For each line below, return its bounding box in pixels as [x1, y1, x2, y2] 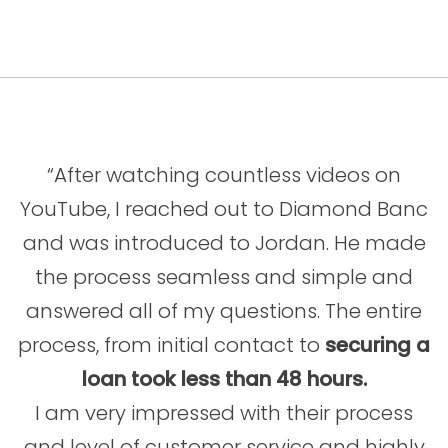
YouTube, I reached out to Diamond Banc [20, 195, 428, 224]
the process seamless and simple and [35, 263, 413, 292]
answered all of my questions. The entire [26, 297, 422, 326]
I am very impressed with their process [35, 399, 413, 428]
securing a [325, 331, 430, 360]
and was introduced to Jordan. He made [22, 229, 426, 258]
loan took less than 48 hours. [81, 365, 367, 394]
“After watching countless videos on [47, 161, 401, 190]
